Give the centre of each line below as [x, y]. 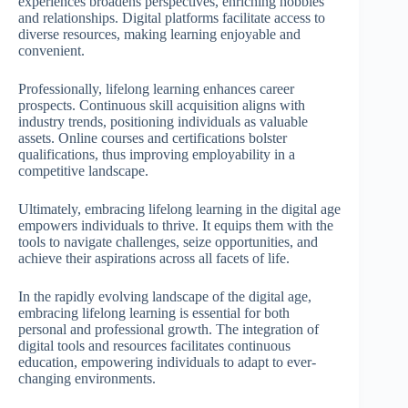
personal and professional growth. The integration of [168, 330]
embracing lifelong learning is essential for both [154, 313]
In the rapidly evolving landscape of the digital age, [165, 297]
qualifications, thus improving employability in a [157, 155]
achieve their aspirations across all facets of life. [154, 259]
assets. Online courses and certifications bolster [153, 138]
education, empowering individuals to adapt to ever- [167, 362]
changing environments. [87, 379]
